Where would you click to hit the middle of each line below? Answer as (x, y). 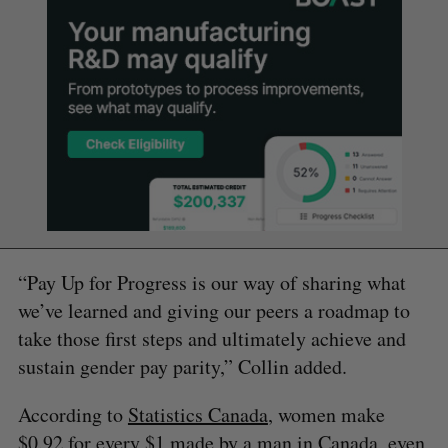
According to (72, 415)
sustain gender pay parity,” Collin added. (182, 367)
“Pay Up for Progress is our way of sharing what (211, 283)
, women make (326, 415)
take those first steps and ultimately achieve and (211, 339)
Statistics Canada (197, 415)
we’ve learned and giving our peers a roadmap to (213, 311)
